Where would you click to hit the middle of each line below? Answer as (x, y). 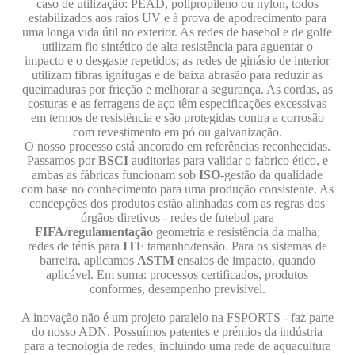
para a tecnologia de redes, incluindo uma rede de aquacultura (177, 346)
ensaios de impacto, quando (244, 260)
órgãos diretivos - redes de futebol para (177, 218)
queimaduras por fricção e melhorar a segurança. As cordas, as (177, 89)
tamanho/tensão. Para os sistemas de (235, 246)
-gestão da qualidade (272, 175)
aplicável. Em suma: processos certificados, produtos (177, 275)
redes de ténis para (75, 246)
